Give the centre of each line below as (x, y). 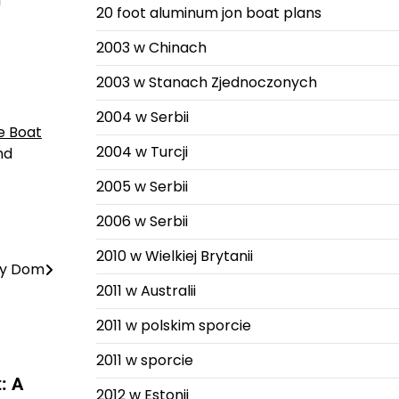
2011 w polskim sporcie (173, 326)
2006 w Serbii (142, 221)
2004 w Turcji (142, 152)
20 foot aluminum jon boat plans (208, 13)
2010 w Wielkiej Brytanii (174, 256)
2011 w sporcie (144, 360)
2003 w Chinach (151, 48)
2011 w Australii (146, 291)
